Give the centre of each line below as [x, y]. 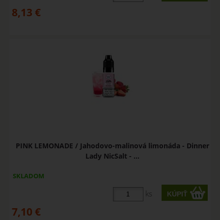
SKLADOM [28, 176]
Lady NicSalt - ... [112, 156]
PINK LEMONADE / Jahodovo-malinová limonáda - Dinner [112, 145]
